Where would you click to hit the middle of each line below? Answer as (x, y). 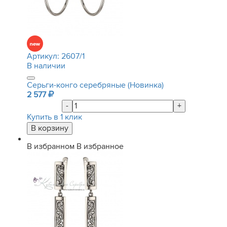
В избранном (51, 146)
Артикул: (44, 56)
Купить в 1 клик (54, 117)
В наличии (46, 66)
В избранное (100, 146)
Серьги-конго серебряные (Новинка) (95, 85)
